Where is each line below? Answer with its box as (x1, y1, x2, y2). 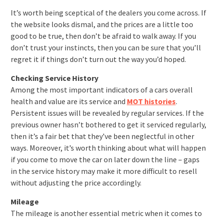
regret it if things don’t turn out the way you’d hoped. (10, 54, 186, 64)
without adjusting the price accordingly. (10, 178, 141, 187)
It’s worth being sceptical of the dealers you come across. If (10, 8, 206, 17)
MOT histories (126, 96, 176, 106)
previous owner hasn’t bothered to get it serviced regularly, (10, 120, 206, 129)
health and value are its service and (10, 96, 127, 106)
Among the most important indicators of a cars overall (10, 85, 193, 94)
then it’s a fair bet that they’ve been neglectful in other (10, 131, 194, 141)
